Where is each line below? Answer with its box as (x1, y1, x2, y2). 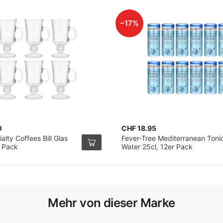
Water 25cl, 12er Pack (121, 142, 193, 151)
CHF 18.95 (121, 124, 156, 132)
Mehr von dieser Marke (48, 196, 175, 210)
